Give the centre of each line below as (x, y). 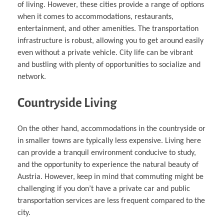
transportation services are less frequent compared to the (111, 201)
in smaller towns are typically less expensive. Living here (109, 141)
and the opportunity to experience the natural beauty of (108, 165)
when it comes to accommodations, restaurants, (95, 17)
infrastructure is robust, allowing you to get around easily (110, 41)
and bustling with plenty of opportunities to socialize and (109, 65)
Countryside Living (67, 102)
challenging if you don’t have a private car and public (104, 189)
